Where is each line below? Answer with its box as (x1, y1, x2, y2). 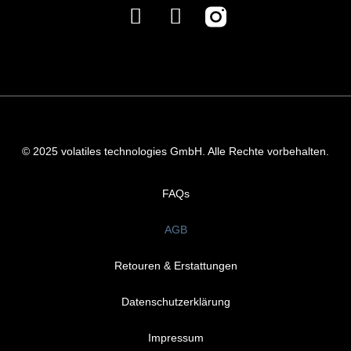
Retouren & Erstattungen (114, 259, 237, 272)
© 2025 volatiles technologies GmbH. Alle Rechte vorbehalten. (22, 144, 329, 157)
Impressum (147, 331, 204, 344)
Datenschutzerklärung (121, 295, 230, 308)
